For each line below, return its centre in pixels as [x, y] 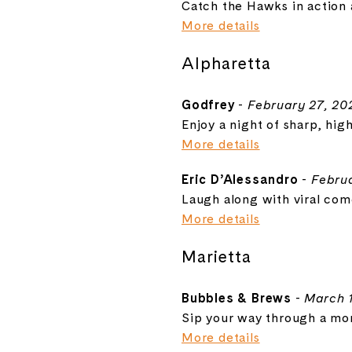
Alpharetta [226, 62]
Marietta [216, 256]
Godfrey [208, 104]
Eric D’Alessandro [240, 179]
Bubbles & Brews [236, 297]
